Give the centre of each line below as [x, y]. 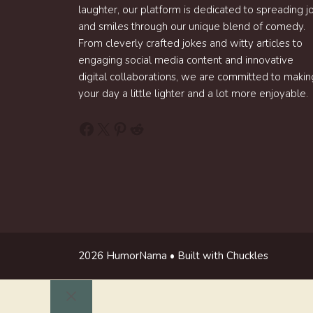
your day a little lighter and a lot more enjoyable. [193, 94]
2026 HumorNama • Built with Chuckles [173, 256]
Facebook [113, 128]
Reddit [153, 128]
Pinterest [145, 128]
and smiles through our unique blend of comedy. [192, 27]
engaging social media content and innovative [186, 60]
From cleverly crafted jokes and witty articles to [190, 43]
